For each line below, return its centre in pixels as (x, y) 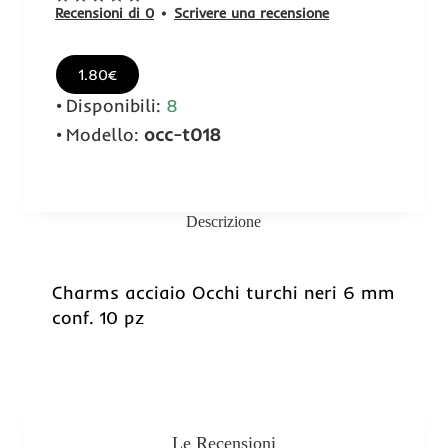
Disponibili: (113, 105)
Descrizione (224, 221)
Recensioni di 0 (104, 12)
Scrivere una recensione (251, 12)
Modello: (102, 134)
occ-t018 (182, 134)
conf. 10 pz (98, 317)
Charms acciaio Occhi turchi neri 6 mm (223, 292)
